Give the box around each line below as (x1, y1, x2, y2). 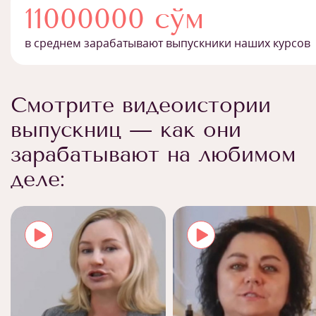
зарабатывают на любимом (11, 141, 296, 167)
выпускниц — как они (11, 116, 241, 142)
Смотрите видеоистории (11, 92, 271, 118)
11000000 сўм (25, 1, 204, 35)
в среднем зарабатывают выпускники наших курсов (25, 35, 310, 51)
